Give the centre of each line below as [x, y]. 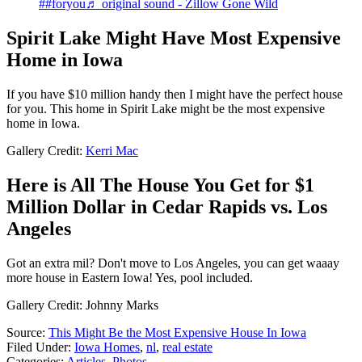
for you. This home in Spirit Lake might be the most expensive [166, 109]
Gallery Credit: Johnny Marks [82, 305]
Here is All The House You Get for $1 [160, 185]
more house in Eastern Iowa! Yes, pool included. [130, 278]
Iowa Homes [107, 347]
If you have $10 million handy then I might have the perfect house [175, 95]
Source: [27, 333]
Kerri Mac [112, 151]
